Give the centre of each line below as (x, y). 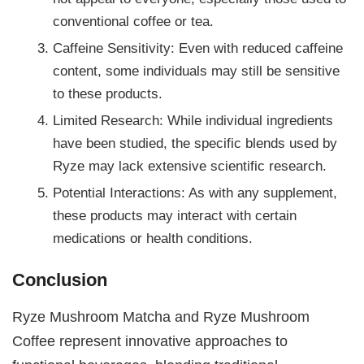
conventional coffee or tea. (134, 21)
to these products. (108, 93)
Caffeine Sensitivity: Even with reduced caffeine (198, 48)
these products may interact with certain (175, 215)
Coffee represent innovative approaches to (150, 341)
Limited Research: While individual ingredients (193, 120)
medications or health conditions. (153, 238)
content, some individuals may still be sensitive (197, 70)
